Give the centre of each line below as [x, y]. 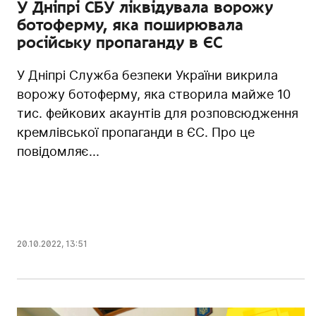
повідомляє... [58, 151]
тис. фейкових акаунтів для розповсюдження [158, 113]
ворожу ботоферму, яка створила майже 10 [154, 94]
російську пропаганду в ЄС [120, 42]
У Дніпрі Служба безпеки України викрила [147, 75]
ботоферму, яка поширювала [130, 24]
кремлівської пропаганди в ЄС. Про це [136, 132]
